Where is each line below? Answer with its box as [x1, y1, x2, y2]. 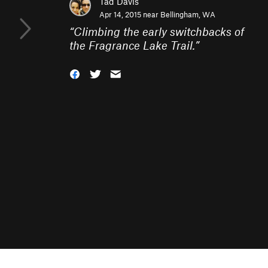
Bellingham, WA [160, 10, 215, 19]
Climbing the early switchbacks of [74, 25, 244, 38]
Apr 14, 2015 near [99, 10, 160, 19]
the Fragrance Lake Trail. [69, 38, 195, 52]
